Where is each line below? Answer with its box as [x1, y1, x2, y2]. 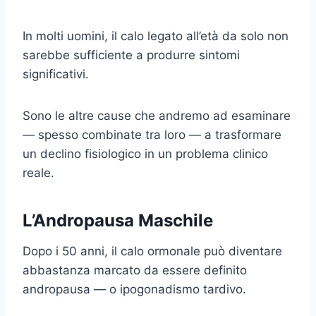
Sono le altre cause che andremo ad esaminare [23, 108, 291, 123]
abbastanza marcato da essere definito [23, 262, 247, 277]
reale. [23, 165, 54, 180]
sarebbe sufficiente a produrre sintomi [23, 47, 240, 62]
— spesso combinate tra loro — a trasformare [23, 127, 281, 142]
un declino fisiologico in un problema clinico [23, 146, 268, 161]
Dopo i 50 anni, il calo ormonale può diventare [23, 243, 282, 258]
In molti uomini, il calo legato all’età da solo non [23, 28, 288, 43]
